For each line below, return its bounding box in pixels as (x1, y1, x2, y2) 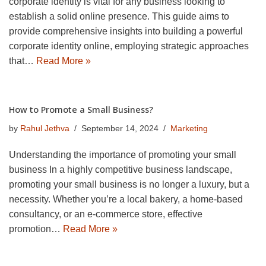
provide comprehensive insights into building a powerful (9, 26, 243, 36)
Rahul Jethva (20, 123, 69, 133)
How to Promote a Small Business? (9, 103, 153, 115)
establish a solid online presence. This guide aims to (9, 11, 229, 21)
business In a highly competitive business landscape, (9, 164, 232, 175)
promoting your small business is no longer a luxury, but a (9, 179, 249, 189)
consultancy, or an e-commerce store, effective (9, 208, 202, 219)
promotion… (9, 223, 63, 234)
